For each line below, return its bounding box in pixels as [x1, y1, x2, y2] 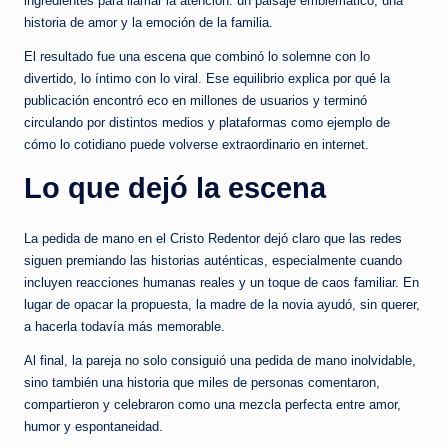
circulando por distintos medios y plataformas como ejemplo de [24, 115, 390, 131]
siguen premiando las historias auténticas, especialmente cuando [24, 253, 402, 269]
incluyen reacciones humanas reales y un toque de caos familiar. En [24, 275, 419, 291]
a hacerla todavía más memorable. [24, 319, 225, 335]
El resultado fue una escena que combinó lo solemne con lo [24, 49, 370, 65]
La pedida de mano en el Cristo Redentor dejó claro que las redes [24, 231, 402, 247]
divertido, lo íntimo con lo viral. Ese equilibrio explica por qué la [24, 71, 390, 87]
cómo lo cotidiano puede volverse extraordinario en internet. [24, 137, 369, 153]
